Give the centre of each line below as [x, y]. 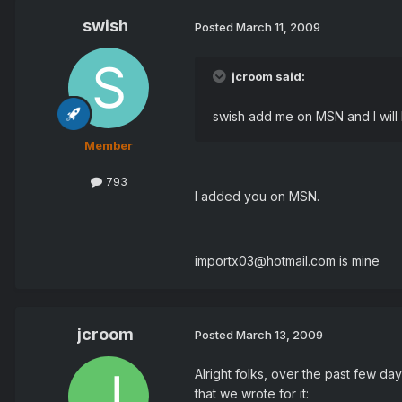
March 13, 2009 [280, 335]
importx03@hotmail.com [265, 260]
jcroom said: [267, 76]
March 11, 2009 [278, 27]
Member [109, 146]
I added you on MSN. [257, 196]
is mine [358, 260]
